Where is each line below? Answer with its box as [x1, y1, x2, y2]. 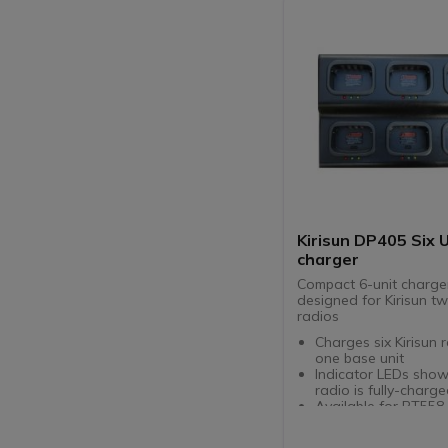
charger [297, 249, 360, 270]
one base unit [314, 349, 408, 368]
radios [297, 307, 340, 326]
